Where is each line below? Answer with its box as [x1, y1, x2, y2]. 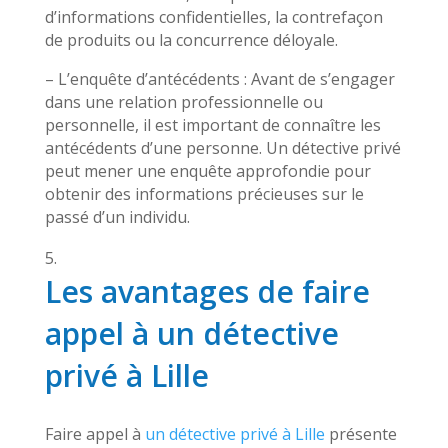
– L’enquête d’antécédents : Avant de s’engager [44, 68, 395, 90]
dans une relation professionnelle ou [44, 91, 323, 113]
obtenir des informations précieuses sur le [44, 183, 364, 205]
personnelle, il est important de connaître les [44, 114, 381, 136]
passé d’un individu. [44, 206, 190, 228]
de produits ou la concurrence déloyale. [44, 29, 338, 51]
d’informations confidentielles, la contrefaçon [44, 6, 383, 28]
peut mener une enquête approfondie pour [44, 160, 371, 182]
